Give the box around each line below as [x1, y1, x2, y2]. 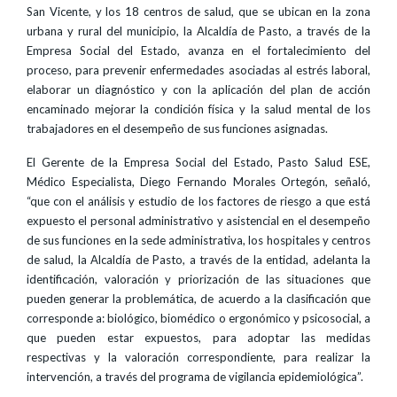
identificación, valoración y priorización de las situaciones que [27, 272, 370, 286]
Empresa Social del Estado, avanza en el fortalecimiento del [27, 43, 370, 58]
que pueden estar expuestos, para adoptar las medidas [27, 331, 370, 345]
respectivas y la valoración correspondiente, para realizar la [27, 350, 370, 364]
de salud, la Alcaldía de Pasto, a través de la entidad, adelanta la [27, 253, 370, 267]
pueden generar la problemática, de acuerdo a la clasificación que [27, 292, 370, 306]
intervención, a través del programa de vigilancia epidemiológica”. [27, 370, 363, 384]
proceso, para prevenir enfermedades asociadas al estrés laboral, [27, 63, 370, 77]
